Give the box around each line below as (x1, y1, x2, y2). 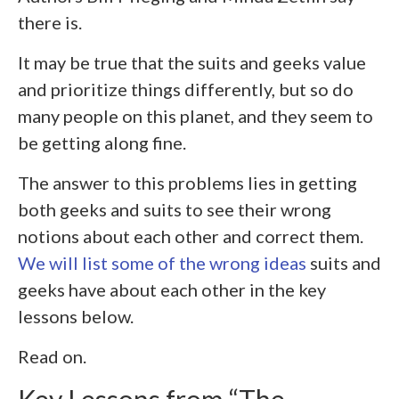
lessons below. (18, 305, 134, 327)
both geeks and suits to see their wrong (18, 198, 331, 220)
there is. (18, 11, 82, 33)
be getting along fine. (18, 131, 186, 153)
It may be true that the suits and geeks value (18, 51, 366, 73)
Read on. (18, 345, 86, 367)
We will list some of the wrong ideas (18, 251, 306, 273)
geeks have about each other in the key (18, 278, 326, 300)
